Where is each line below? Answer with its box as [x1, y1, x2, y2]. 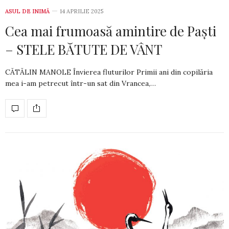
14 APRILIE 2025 [60, 7, 103, 15]
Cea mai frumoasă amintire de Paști [5, 21, 216, 40]
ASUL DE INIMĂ [5, 7, 50, 15]
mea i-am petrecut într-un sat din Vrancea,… [5, 78, 156, 88]
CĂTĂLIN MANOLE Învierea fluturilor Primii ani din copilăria [5, 67, 213, 77]
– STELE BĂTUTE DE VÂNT [5, 40, 162, 58]
